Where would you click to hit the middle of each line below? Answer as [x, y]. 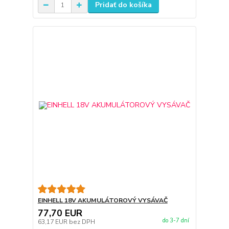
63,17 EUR [53, 222]
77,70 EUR [60, 213]
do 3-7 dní [176, 221]
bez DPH [82, 222]
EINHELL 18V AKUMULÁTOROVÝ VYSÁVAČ [102, 200]
